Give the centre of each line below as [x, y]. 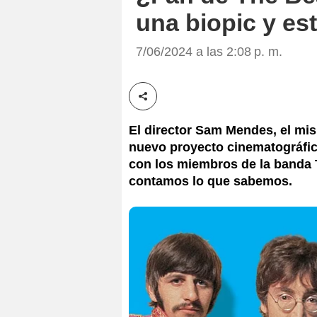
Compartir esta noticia [197, 104]
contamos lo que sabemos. [211, 181]
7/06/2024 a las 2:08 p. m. [209, 51]
